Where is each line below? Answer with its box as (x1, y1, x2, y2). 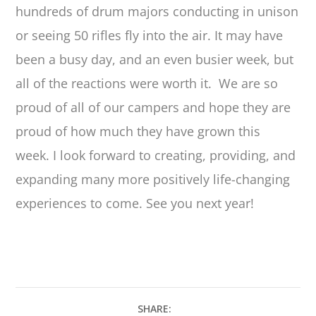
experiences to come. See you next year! (16, 194, 255, 212)
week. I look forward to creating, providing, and (16, 146, 296, 164)
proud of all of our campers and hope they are (16, 98, 291, 116)
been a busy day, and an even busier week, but (16, 50, 294, 68)
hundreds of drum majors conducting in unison (16, 2, 299, 20)
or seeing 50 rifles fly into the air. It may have (16, 26, 284, 44)
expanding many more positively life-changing (16, 170, 291, 188)
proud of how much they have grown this (16, 122, 261, 140)
